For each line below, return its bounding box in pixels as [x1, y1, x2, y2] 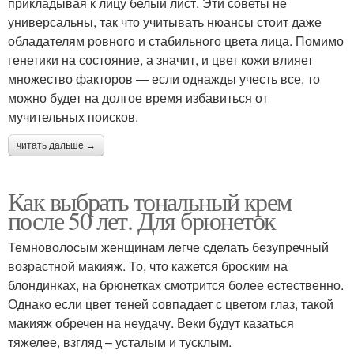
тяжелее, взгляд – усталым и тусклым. [8, 333, 232, 352]
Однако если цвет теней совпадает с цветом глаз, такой [8, 295, 333, 314]
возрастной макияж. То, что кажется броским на [8, 257, 288, 276]
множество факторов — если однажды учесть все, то [8, 70, 320, 88]
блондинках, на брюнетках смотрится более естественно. [8, 276, 344, 295]
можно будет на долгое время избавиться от [8, 88, 268, 107]
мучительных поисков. [8, 107, 138, 126]
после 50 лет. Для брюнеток [8, 203, 276, 238]
